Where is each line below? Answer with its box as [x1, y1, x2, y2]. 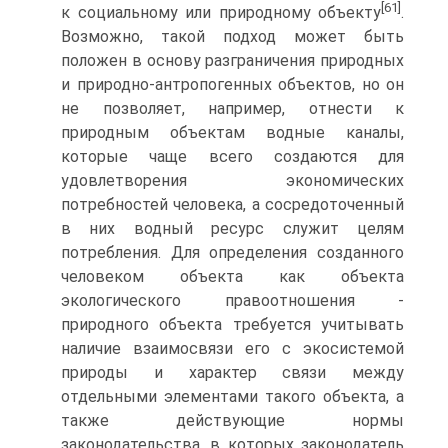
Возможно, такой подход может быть [61, 27, 404, 47]
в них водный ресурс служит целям [61, 219, 404, 239]
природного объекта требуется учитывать [61, 315, 404, 335]
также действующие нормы [61, 411, 404, 431]
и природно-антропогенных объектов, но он [61, 75, 404, 95]
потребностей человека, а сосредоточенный [61, 195, 404, 215]
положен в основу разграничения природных [61, 51, 404, 71]
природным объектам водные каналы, [61, 123, 404, 143]
